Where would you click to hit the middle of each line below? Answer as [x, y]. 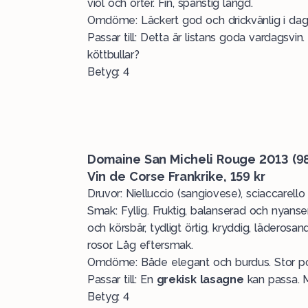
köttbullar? [113, 55]
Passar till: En [122, 279]
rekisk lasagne [204, 279]
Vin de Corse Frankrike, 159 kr [176, 176]
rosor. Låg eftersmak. [140, 245]
